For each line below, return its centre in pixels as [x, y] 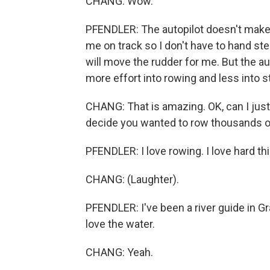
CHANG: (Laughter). [132, 179]
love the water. [120, 224]
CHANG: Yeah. [119, 252]
